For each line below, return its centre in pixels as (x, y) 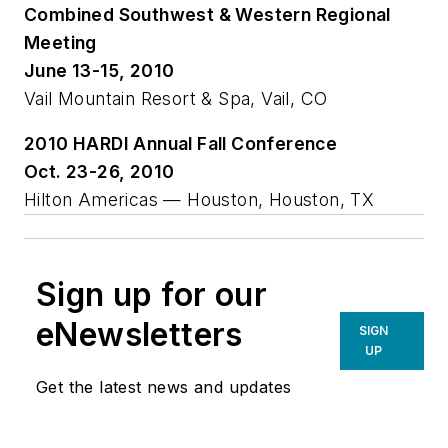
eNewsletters (139, 335)
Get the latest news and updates (164, 387)
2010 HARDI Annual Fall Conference (181, 144)
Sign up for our (151, 295)
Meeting (60, 42)
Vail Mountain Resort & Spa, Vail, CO (176, 98)
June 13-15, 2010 (99, 70)
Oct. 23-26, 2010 (99, 172)
